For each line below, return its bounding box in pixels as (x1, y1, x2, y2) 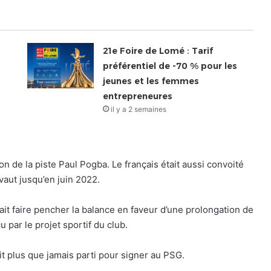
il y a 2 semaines (111, 104, 167, 114)
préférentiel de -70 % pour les (103, 60, 238, 71)
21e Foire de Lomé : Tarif (103, 45, 214, 56)
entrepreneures (103, 90, 173, 102)
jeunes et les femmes (103, 75, 200, 87)
